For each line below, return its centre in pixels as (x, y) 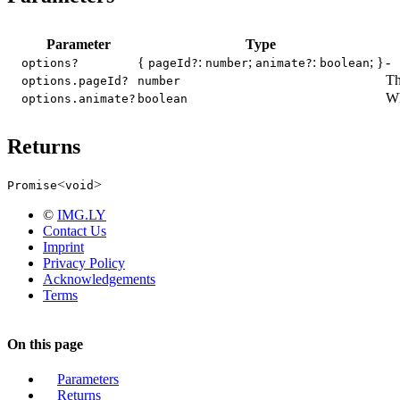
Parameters (88, 379)
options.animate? (79, 98)
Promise (32, 185)
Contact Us (75, 230)
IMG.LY (82, 214)
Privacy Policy (84, 262)
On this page (45, 345)
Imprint (63, 246)
